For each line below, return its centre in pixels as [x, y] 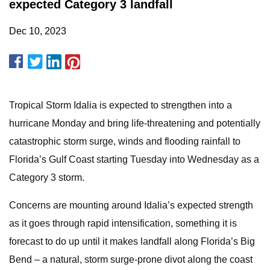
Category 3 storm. [47, 177]
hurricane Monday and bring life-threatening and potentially [135, 123]
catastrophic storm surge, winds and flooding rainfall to [125, 141]
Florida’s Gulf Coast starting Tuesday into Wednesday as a [134, 159]
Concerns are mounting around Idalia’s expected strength [131, 205]
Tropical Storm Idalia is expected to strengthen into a [121, 105]
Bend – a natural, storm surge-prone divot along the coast [131, 259]
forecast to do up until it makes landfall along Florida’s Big [132, 241]
